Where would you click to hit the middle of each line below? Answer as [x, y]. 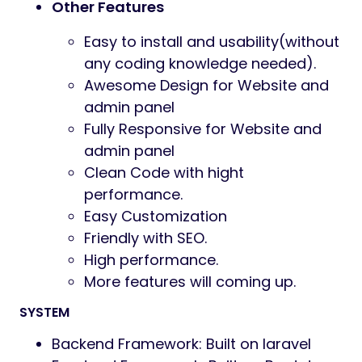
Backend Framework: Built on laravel [181, 344]
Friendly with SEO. [145, 238]
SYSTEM [44, 313]
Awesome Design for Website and [206, 86]
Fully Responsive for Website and [203, 129]
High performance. [151, 260]
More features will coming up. [190, 282]
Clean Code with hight [164, 173]
